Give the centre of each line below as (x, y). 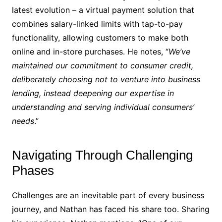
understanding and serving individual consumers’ (103, 107)
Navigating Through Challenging (102, 155)
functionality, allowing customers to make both (100, 38)
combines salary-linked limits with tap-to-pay (97, 24)
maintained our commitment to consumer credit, (102, 66)
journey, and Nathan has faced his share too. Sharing (111, 209)
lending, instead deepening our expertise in (93, 93)
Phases (33, 171)
